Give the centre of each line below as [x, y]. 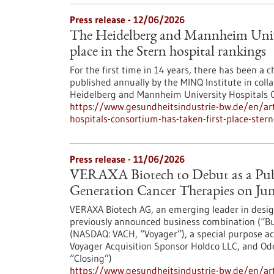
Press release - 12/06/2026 [127, 20]
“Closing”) [91, 258]
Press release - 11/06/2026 [127, 159]
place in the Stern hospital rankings [168, 53]
